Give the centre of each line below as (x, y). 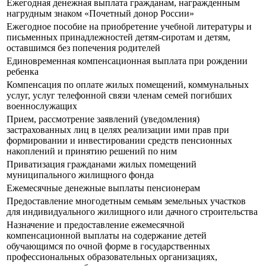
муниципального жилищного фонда (81, 175)
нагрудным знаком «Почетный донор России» (100, 14)
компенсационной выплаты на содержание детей (107, 236)
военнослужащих (42, 106)
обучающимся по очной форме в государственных (108, 246)
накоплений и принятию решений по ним (92, 151)
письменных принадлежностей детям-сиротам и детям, (118, 37)
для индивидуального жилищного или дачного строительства (132, 212)
